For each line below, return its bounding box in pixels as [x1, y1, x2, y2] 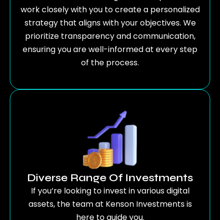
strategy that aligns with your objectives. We [24, 17, 196, 28]
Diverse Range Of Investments [27, 171, 193, 185]
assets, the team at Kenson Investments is [28, 198, 192, 210]
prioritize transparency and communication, [25, 30, 195, 42]
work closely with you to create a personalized [20, 3, 200, 15]
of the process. [81, 56, 139, 68]
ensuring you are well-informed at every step [23, 43, 197, 55]
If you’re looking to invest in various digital [30, 185, 190, 197]
